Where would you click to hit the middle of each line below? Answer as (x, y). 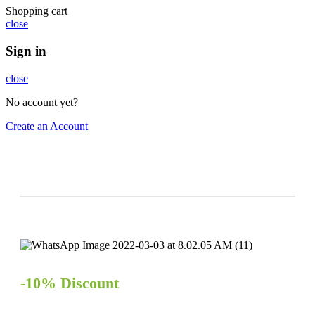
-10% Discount (70, 283)
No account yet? (42, 102)
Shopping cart (37, 11)
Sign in (26, 51)
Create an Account (47, 126)
